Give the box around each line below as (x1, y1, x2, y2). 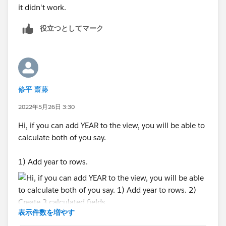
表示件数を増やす (18, 207, 75, 217)
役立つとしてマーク (40, 23, 103, 33)
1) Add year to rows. (18, 156, 88, 166)
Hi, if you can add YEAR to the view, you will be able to (18, 120, 205, 130)
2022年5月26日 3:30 (18, 102, 75, 111)
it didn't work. (18, 2, 66, 12)
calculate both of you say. (18, 132, 106, 142)
